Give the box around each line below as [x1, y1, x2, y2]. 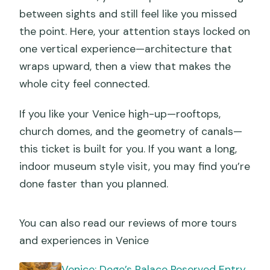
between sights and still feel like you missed [19, 7, 237, 21]
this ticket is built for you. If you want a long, [19, 142, 237, 156]
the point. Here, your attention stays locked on [19, 25, 251, 39]
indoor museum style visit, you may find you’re [19, 160, 251, 174]
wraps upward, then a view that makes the [19, 60, 231, 74]
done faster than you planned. [19, 177, 169, 191]
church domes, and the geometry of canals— [19, 125, 243, 139]
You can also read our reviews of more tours [19, 216, 237, 230]
